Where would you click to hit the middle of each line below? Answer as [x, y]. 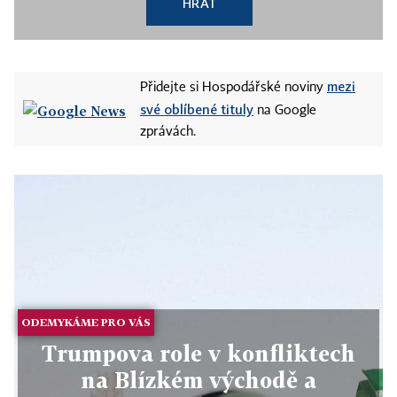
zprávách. [168, 132]
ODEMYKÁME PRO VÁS [86, 323]
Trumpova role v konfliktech [198, 354]
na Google [285, 111]
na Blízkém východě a [198, 380]
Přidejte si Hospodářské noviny [234, 88]
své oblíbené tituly [197, 109]
